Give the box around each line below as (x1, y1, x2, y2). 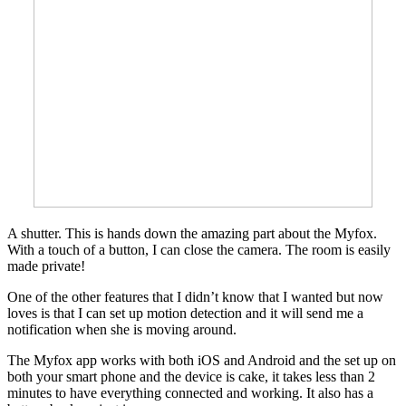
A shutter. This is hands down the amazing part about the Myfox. (7, 225, 377, 241)
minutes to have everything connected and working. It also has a (7, 384, 373, 401)
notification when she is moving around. (7, 321, 237, 337)
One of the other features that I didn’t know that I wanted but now (7, 288, 383, 304)
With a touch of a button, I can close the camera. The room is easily (7, 241, 391, 257)
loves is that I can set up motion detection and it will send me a (7, 304, 363, 321)
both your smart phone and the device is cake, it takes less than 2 (7, 368, 375, 384)
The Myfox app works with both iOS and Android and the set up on (7, 352, 396, 368)
